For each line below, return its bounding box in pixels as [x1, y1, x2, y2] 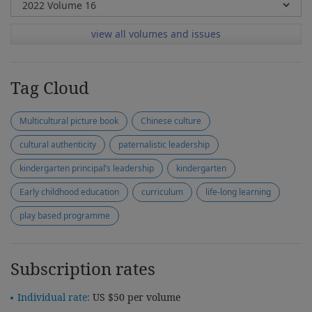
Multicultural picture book [19, 115, 118, 127]
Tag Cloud [10, 76, 89, 99]
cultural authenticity [19, 139, 96, 150]
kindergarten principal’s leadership [19, 162, 154, 174]
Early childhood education [19, 186, 119, 198]
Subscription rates [10, 257, 155, 280]
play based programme [19, 210, 110, 221]
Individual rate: [17, 290, 90, 304]
